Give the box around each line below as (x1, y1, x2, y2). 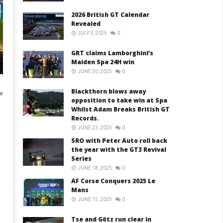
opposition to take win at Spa (71, 96, 168, 105)
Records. (71, 114, 100, 123)
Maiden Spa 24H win (71, 58, 135, 67)
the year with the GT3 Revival (71, 145, 167, 154)
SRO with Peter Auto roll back (71, 136, 168, 145)
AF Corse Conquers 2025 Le (71, 177, 156, 186)
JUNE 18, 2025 (78, 165, 112, 171)
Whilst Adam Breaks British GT (71, 105, 170, 114)
